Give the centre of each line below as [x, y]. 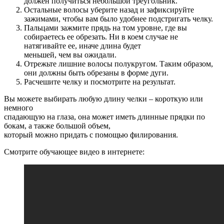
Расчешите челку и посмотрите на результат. [100, 82]
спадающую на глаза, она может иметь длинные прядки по [104, 117]
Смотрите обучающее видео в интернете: [74, 152]
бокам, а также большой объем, [57, 126]
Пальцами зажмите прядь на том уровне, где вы [105, 28]
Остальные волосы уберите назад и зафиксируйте [109, 10]
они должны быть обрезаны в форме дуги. [96, 73]
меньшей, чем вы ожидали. [70, 55]
